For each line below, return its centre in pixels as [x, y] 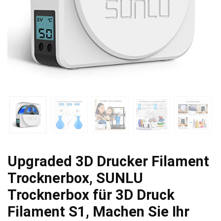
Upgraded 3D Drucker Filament [108, 161]
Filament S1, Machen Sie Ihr [98, 211]
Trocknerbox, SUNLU [75, 178]
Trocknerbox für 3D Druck [91, 195]
